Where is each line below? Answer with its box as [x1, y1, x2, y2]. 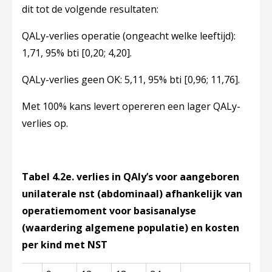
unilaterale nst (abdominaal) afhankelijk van [22, 187, 242, 200]
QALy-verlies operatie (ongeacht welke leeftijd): [22, 29, 236, 42]
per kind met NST [22, 238, 107, 251]
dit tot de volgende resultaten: [22, 2, 161, 16]
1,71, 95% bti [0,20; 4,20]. [22, 46, 134, 59]
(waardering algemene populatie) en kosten [22, 221, 239, 234]
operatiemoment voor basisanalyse [22, 204, 196, 217]
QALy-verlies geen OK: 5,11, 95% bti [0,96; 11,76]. [22, 73, 240, 86]
